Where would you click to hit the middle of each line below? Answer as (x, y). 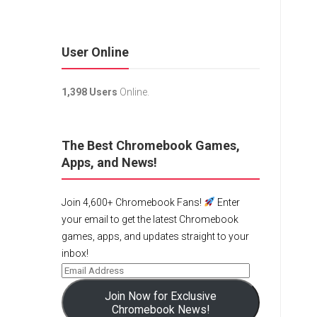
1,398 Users (90, 92)
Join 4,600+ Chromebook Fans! (133, 202)
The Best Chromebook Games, (151, 145)
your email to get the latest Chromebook (150, 219)
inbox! (75, 253)
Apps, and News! (109, 162)
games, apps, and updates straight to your (155, 236)
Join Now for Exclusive (161, 296)
